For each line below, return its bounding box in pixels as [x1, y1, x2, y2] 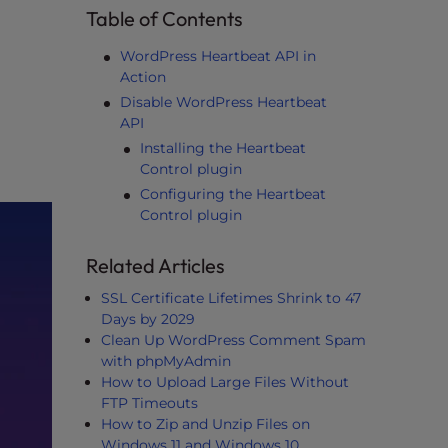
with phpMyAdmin [101, 352, 231, 370]
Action [120, 68, 166, 86]
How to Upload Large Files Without [101, 373, 349, 391]
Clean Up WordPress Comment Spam [101, 331, 366, 349]
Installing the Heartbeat [140, 139, 306, 157]
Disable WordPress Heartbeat [120, 93, 327, 111]
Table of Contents [86, 6, 243, 31]
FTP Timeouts [101, 394, 198, 412]
